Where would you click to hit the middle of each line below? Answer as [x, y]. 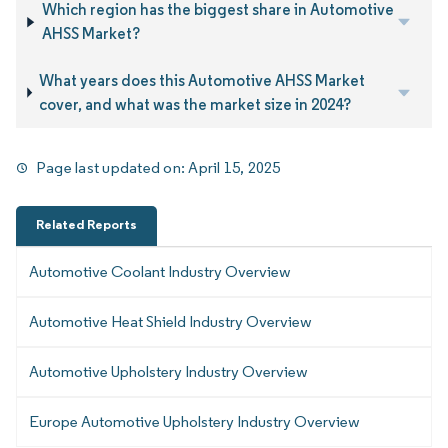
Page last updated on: [112, 167]
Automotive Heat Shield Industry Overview [170, 321]
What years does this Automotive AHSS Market [202, 80]
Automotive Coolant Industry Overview [160, 271]
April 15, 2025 [234, 167]
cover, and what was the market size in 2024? [195, 104]
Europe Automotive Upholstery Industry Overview [194, 421]
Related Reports [86, 224]
